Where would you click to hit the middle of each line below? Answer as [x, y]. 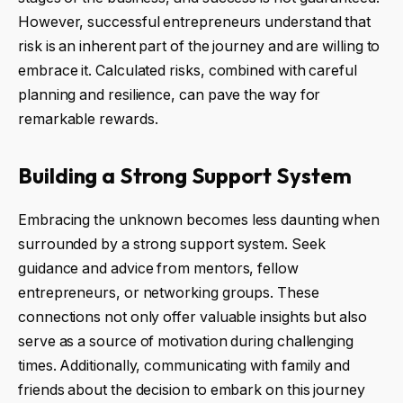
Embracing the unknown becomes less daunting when [199, 220]
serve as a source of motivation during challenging [186, 342]
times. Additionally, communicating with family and [184, 366]
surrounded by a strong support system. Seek [172, 245]
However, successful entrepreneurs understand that [195, 22]
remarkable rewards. [88, 119]
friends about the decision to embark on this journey [192, 390]
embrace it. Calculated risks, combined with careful [188, 70]
